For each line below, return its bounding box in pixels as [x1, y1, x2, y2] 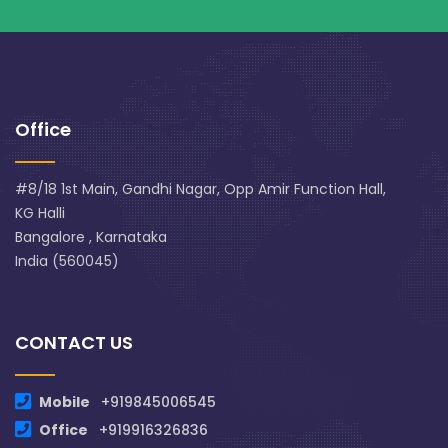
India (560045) [15, 251, 119, 272]
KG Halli [15, 203, 65, 224]
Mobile [39, 392, 93, 413]
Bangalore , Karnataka [15, 227, 167, 248]
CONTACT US [15, 330, 133, 356]
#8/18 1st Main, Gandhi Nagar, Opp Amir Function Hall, [15, 179, 386, 200]
